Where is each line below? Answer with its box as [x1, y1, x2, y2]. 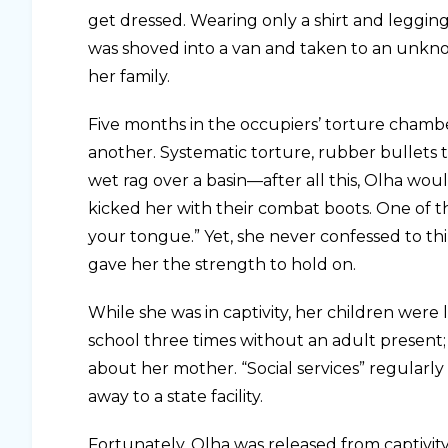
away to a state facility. [88, 387, 263, 407]
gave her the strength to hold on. [88, 255, 356, 275]
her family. [88, 67, 170, 87]
